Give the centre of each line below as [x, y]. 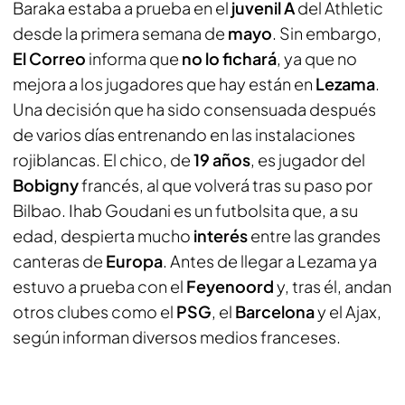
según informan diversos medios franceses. [177, 337]
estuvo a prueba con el [99, 286]
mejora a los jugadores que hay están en [164, 84]
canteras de [59, 261]
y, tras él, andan [333, 286]
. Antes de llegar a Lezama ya [270, 261]
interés [221, 235]
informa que [134, 58]
